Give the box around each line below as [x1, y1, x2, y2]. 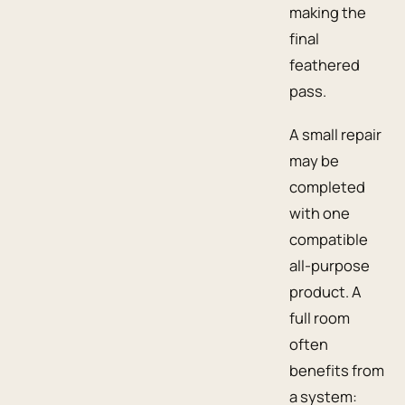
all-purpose [289, 255, 370, 277]
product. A [289, 281, 362, 303]
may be [289, 150, 339, 172]
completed [289, 176, 365, 198]
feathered [289, 54, 360, 75]
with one [289, 202, 350, 224]
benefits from [289, 360, 384, 381]
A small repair [289, 124, 381, 146]
